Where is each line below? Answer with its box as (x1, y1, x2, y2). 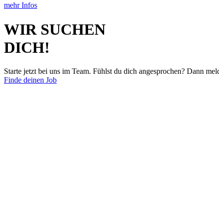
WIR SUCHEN (4, 20, 106, 38)
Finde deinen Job (4, 76, 57, 85)
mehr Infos (4, 1, 37, 10)
